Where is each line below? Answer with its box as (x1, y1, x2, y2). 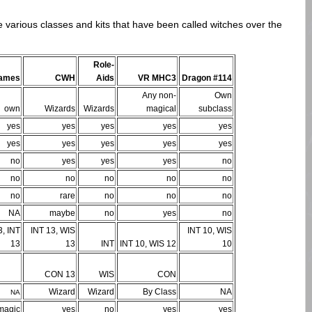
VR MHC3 (138, 74, 176, 83)
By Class (143, 288, 176, 297)
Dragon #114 (182, 74, 232, 83)
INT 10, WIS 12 (120, 240, 176, 249)
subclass (198, 104, 232, 114)
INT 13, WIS (31, 226, 75, 235)
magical (146, 104, 176, 114)
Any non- (142, 91, 176, 100)
